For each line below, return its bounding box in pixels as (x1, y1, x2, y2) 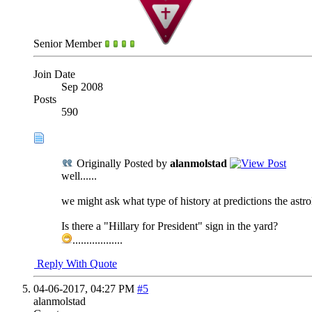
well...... (61, 170, 97, 182)
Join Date (33, 68, 75, 81)
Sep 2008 (61, 81, 103, 93)
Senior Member (33, 38, 104, 50)
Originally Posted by (74, 157, 170, 170)
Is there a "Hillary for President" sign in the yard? (61, 220, 278, 233)
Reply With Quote (34, 258, 117, 270)
